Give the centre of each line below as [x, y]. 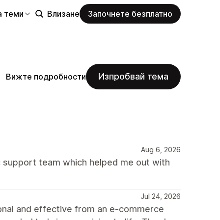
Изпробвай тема [133, 76]
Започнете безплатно [130, 14]
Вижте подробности [46, 76]
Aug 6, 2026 [161, 150]
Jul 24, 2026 [161, 196]
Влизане [63, 14]
